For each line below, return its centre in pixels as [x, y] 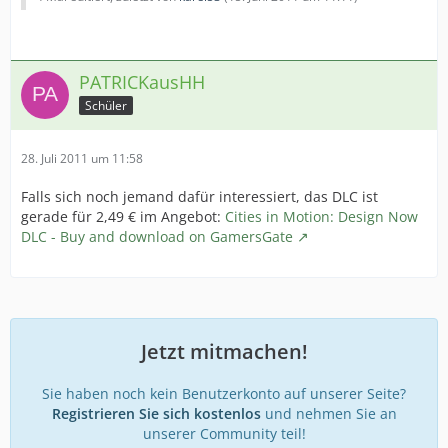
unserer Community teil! [224, 433]
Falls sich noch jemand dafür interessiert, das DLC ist [199, 196]
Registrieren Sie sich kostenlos [156, 413]
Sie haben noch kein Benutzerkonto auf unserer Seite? [224, 393]
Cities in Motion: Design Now [321, 216]
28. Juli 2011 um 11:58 [82, 158]
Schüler [106, 105]
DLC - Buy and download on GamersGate [157, 236]
